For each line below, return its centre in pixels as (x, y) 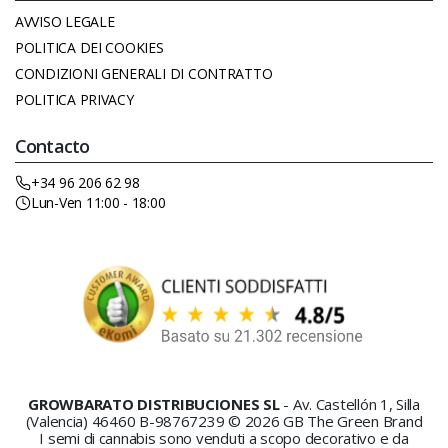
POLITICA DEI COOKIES (89, 48)
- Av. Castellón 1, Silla (351, 404)
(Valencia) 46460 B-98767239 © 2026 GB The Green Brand (224, 421)
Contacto (52, 146)
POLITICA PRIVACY (74, 100)
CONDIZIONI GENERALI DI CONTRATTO (144, 74)
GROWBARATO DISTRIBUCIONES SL (156, 404)
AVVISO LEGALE (65, 22)
